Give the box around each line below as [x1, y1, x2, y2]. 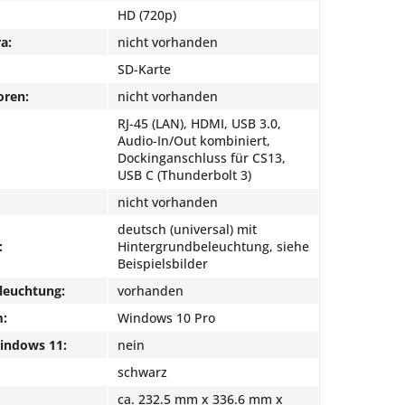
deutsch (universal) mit [118, 221, 257, 238]
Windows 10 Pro [118, 309, 215, 326]
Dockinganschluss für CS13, [118, 149, 286, 166]
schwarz [118, 363, 167, 381]
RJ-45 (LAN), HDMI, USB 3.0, [118, 115, 281, 132]
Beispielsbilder [118, 255, 208, 272]
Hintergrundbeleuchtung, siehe [118, 238, 309, 255]
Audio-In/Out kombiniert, [118, 132, 270, 149]
